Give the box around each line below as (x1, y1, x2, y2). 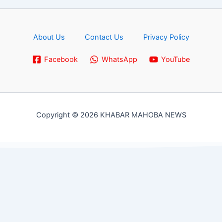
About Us (33, 33, 65, 42)
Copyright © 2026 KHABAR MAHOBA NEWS (36, 111, 186, 119)
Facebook (44, 55, 78, 64)
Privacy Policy (143, 33, 189, 42)
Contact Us (84, 33, 123, 42)
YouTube (161, 55, 190, 64)
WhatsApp (102, 55, 137, 64)
